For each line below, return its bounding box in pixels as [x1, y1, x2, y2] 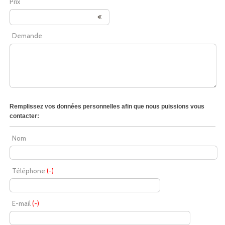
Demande [12, 32, 42, 40]
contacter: [10, 113, 39, 120]
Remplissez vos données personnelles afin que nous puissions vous [10, 103, 204, 110]
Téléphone [12, 167, 47, 175]
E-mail [12, 199, 32, 207]
